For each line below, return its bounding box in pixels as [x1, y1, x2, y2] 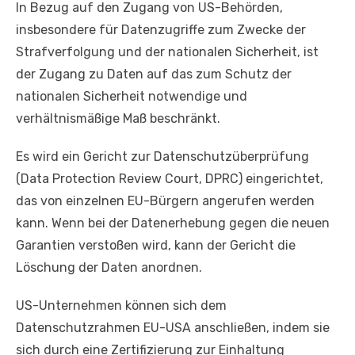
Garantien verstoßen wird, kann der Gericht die [16, 237, 296, 253]
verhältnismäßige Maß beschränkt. [16, 110, 220, 126]
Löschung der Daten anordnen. [16, 259, 202, 275]
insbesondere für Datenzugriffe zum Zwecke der [16, 21, 306, 37]
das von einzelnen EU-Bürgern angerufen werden [16, 193, 315, 208]
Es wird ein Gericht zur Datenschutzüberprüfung [16, 148, 309, 164]
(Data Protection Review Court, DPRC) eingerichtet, [16, 170, 323, 186]
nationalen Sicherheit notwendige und [16, 88, 247, 104]
